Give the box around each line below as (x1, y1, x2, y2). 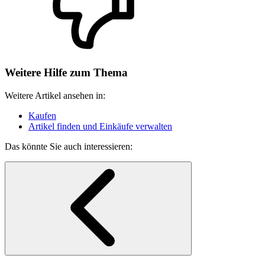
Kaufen (28, 110, 56, 121)
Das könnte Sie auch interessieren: (5, 141, 132, 151)
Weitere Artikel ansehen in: (5, 90, 105, 101)
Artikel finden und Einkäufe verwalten (28, 121, 172, 131)
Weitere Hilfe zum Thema (5, 66, 128, 79)
